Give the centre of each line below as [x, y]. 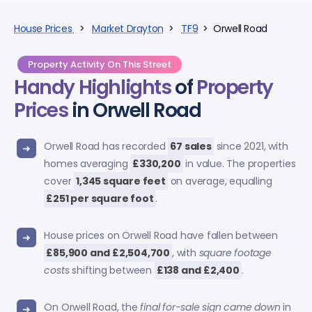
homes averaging [87, 163]
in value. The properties [239, 163]
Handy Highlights [93, 88]
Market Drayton [128, 28]
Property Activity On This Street [100, 65]
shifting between [112, 270]
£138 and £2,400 [198, 270]
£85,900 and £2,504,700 [108, 252]
